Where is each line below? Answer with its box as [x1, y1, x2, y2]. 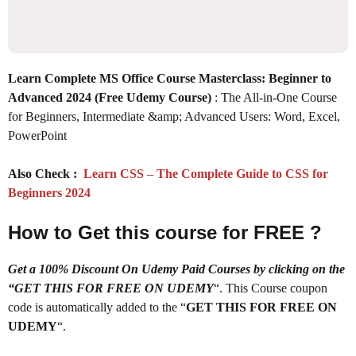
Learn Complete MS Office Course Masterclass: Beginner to [8, 71, 331, 85]
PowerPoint [8, 128, 67, 142]
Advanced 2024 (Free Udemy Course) [8, 90, 215, 104]
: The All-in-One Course [215, 90, 337, 104]
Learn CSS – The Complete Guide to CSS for [77, 166, 328, 180]
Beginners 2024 [8, 185, 91, 199]
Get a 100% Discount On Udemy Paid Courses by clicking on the [8, 261, 345, 276]
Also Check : [8, 166, 77, 180]
